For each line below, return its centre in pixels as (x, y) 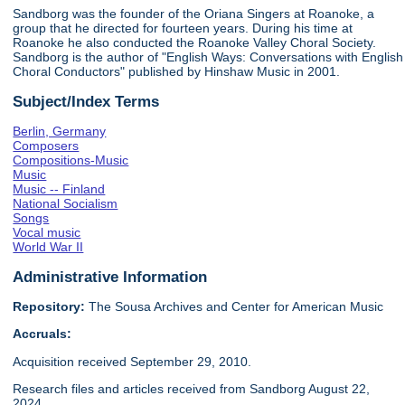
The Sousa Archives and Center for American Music (235, 306)
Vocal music (47, 233)
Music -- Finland (59, 189)
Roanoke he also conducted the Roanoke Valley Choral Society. (195, 43)
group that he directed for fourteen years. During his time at (183, 28)
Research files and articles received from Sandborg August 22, (192, 389)
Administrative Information (110, 276)
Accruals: (42, 334)
